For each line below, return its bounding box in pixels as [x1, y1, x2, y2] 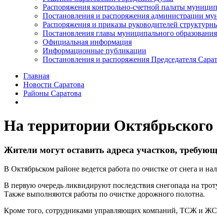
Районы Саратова [23, 89, 81, 97]
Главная [23, 71, 49, 80]
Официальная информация [43, 37, 132, 46]
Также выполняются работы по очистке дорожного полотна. [4, 190, 205, 199]
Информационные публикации [43, 46, 146, 55]
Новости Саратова [23, 80, 84, 89]
